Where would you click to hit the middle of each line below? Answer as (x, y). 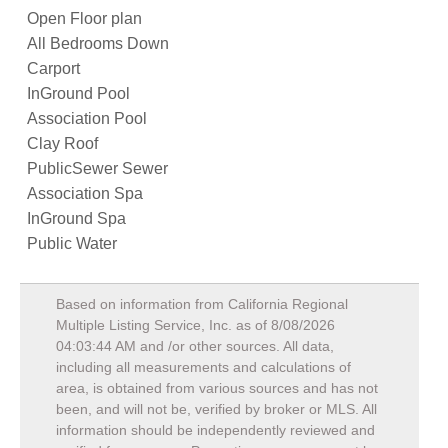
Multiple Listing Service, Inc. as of (163, 325)
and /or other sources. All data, (235, 346)
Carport (53, 68)
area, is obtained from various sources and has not (217, 388)
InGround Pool (78, 93)
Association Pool (87, 118)
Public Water (72, 243)
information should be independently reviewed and (215, 430)
